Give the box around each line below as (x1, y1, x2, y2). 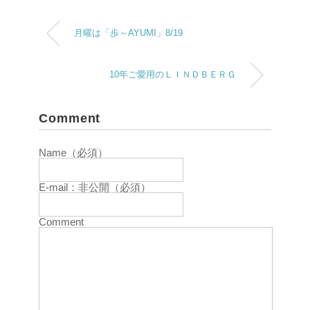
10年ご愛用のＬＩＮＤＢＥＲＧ (109, 69, 236, 80)
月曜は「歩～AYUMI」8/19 (74, 28, 183, 38)
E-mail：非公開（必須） (39, 181, 151, 193)
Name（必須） (39, 146, 108, 158)
